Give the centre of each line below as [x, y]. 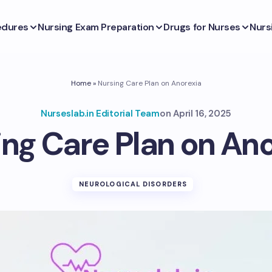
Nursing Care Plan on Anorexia [149, 83]
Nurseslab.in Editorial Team [100, 114]
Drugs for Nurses [202, 27]
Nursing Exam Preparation [96, 27]
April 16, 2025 [202, 114]
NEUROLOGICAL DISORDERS [133, 184]
